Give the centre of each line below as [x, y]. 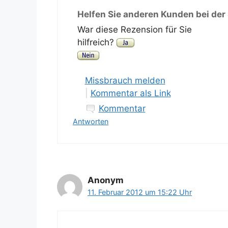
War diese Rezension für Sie [134, 29]
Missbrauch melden [125, 81]
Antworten [91, 122]
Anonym [106, 180]
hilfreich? [97, 42]
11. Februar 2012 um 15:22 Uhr [140, 192]
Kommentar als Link [131, 93]
